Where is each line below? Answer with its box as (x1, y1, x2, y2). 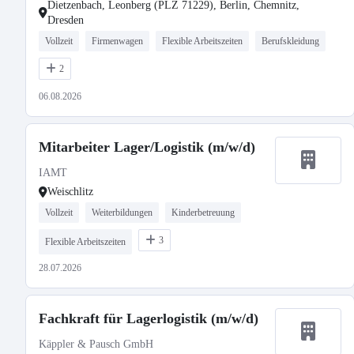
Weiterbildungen (92, 207, 153, 218)
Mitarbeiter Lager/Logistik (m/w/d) (39, 139, 255, 155)
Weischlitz (47, 186, 93, 198)
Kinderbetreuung (171, 207, 235, 218)
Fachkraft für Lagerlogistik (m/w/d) (39, 311, 258, 326)
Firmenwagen (92, 36, 143, 47)
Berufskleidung (262, 36, 319, 47)
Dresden (47, 14, 84, 26)
